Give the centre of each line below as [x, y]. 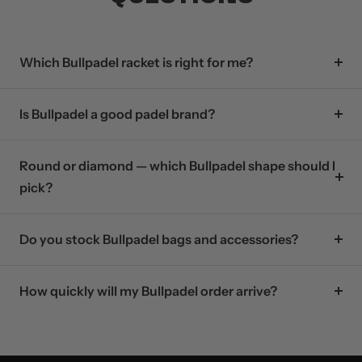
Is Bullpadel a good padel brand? [117, 114]
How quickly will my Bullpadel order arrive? [148, 290]
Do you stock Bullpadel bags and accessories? [159, 239]
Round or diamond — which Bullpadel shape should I [177, 165]
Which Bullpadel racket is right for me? [136, 62]
